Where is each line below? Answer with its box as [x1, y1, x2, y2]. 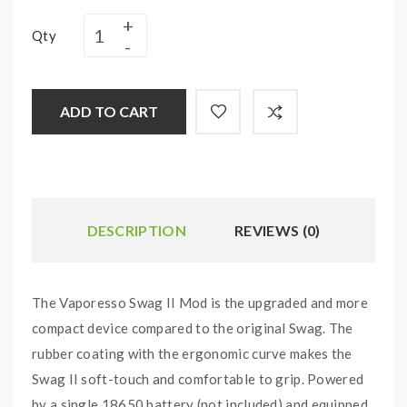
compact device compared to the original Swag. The [32, 320, 353, 336]
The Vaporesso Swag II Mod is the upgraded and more [32, 294, 368, 311]
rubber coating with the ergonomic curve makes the [32, 345, 352, 362]
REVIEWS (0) [234, 222, 321, 239]
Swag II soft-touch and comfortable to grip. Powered [32, 371, 364, 387]
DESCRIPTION [86, 222, 186, 239]
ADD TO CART [60, 103, 158, 120]
